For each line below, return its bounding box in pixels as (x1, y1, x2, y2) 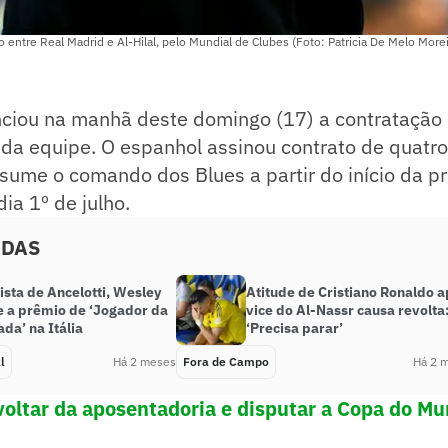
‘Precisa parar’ (246, 319, 343, 338)
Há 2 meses (113, 354, 176, 370)
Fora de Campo (183, 354, 269, 370)
